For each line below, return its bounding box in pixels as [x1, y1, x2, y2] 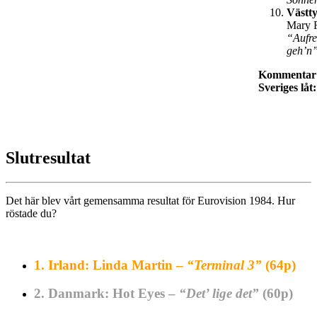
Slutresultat [6, 149, 91, 167]
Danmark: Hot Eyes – [48, 286, 179, 301]
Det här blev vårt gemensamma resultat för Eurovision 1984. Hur [6, 194, 295, 207]
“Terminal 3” [187, 257, 265, 272]
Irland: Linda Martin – [48, 257, 187, 272]
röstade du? [6, 207, 57, 219]
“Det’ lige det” [179, 286, 263, 301]
